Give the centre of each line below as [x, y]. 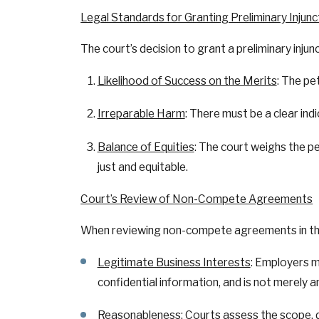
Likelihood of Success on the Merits [187, 80]
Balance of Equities [146, 147]
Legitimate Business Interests [174, 262]
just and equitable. [142, 167]
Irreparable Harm [141, 114]
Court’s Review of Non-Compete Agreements [197, 199]
